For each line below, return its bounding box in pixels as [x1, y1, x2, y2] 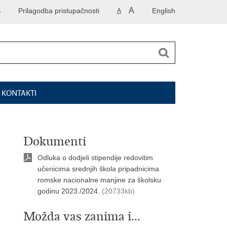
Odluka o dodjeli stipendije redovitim [37, 154, 153, 162]
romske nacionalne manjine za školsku [37, 176, 161, 184]
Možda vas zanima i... [23, 209, 140, 224]
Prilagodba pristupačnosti [18, 7, 99, 15]
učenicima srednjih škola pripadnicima [37, 165, 159, 173]
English [152, 7, 175, 15]
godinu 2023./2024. [37, 187, 100, 195]
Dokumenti [23, 134, 86, 149]
